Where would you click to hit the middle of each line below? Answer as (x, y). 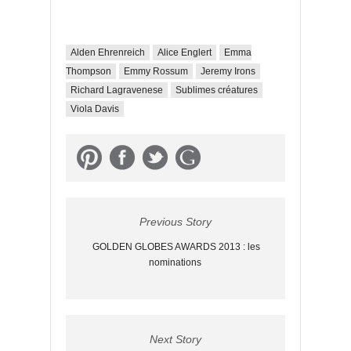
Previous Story (175, 222)
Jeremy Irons (228, 71)
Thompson (89, 71)
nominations (175, 262)
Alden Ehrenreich (108, 52)
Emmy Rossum (156, 71)
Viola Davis (95, 109)
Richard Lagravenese (117, 90)
